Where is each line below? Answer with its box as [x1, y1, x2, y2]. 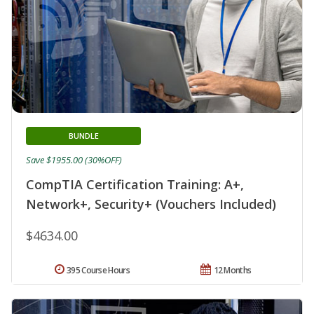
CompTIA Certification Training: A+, [26, 175, 244, 193]
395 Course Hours [67, 264, 130, 276]
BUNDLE [68, 130, 99, 141]
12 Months [213, 264, 252, 276]
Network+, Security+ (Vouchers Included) [26, 195, 276, 212]
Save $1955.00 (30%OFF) [26, 153, 122, 166]
